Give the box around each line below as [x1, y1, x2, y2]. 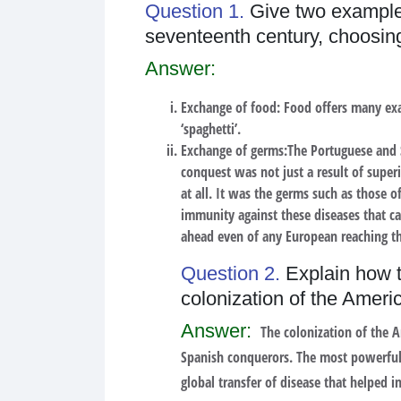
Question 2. [181, 262, 286, 285]
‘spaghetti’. [181, 119, 241, 139]
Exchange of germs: [181, 141, 287, 160]
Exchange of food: [181, 98, 280, 117]
